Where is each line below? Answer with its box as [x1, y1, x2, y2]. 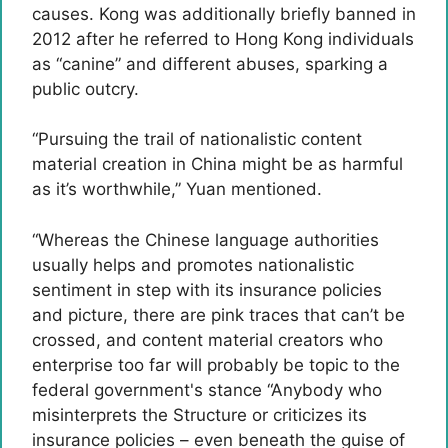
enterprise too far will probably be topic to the [32, 354, 400, 375]
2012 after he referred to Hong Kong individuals [32, 28, 414, 49]
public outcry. [32, 78, 139, 99]
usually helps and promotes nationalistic [32, 254, 354, 275]
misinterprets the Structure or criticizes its [32, 404, 367, 425]
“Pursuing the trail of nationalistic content [32, 129, 362, 149]
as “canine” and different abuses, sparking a [32, 53, 388, 74]
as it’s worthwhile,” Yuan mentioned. [32, 179, 322, 199]
